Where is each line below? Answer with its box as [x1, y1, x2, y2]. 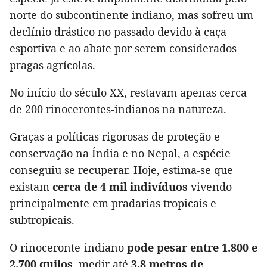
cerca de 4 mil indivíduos [52, 179, 188, 194]
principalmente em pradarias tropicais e [10, 196, 216, 211]
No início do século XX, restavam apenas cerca [10, 85, 247, 100]
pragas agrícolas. [10, 58, 95, 73]
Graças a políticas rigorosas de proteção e [10, 129, 220, 144]
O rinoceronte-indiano [10, 240, 127, 255]
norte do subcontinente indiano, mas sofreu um [10, 8, 253, 23]
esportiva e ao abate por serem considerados [10, 41, 237, 56]
